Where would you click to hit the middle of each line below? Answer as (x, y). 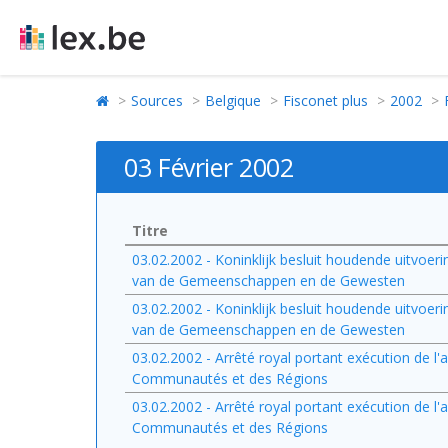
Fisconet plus (325, 100)
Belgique (233, 100)
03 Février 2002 (209, 167)
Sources (157, 100)
